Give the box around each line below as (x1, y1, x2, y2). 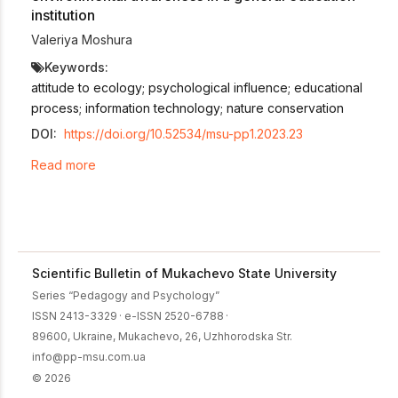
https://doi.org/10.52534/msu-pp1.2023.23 (64, 125, 303, 141)
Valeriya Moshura (31, 32, 132, 48)
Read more (31, 156, 96, 172)
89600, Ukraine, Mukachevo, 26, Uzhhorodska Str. (32, 329, 292, 343)
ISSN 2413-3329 (32, 308, 117, 322)
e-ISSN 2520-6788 (123, 308, 224, 322)
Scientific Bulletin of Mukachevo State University (32, 265, 337, 281)
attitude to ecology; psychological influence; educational (31, 80, 362, 96)
